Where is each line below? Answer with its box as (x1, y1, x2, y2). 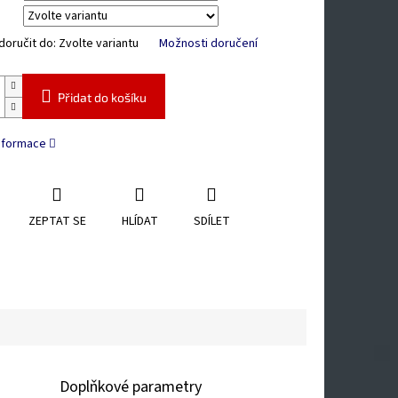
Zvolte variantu (58, 35, 139, 53)
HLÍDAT (121, 212, 158, 231)
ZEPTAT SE (28, 212, 86, 231)
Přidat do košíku (57, 90, 147, 106)
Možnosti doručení (158, 35, 258, 53)
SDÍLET (193, 212, 230, 231)
